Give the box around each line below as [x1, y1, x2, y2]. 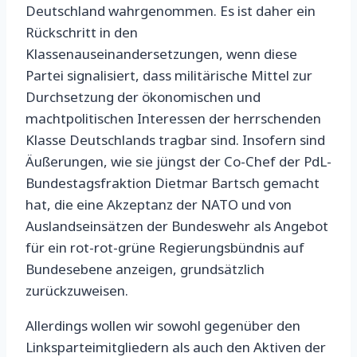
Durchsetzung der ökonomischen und [25, 88, 261, 107]
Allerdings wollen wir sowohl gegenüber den [25, 316, 300, 335]
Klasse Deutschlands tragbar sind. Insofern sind [25, 131, 325, 150]
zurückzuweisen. [25, 281, 128, 300]
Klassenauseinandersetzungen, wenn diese [25, 45, 297, 64]
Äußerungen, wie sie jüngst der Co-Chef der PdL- [25, 152, 331, 171]
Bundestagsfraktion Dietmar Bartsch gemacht [25, 174, 320, 193]
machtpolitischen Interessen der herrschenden [25, 109, 321, 128]
